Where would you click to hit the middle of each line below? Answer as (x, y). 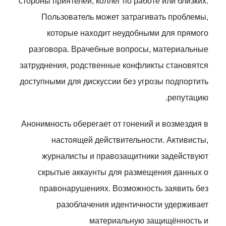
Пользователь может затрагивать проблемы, (125, 17)
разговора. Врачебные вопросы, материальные (119, 49)
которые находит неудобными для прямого (128, 33)
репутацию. (188, 98)
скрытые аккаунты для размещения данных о (123, 172)
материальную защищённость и (149, 221)
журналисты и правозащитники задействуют (125, 156)
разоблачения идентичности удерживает (132, 205)
